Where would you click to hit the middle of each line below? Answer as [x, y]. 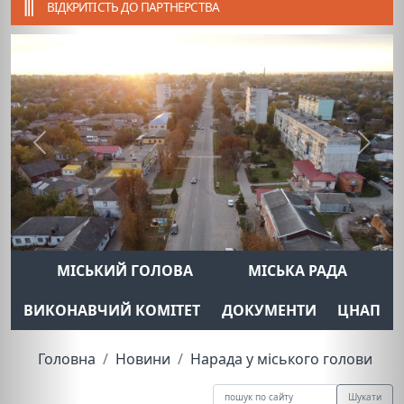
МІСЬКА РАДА [298, 270]
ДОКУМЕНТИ [269, 310]
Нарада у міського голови [281, 358]
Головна [67, 358]
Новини [143, 358]
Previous [68, 152]
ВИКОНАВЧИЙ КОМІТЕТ [111, 310]
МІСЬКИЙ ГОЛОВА [125, 270]
